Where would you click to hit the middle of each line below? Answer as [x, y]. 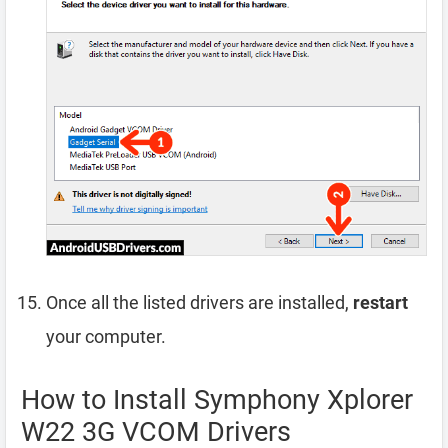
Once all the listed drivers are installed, [199, 302]
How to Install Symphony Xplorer [217, 399]
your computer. [106, 336]
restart [380, 302]
